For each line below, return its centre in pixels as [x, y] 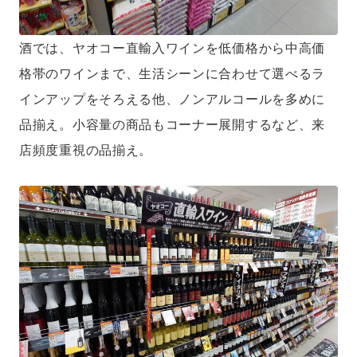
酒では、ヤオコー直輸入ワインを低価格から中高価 [173, 48]
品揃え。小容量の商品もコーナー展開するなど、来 [173, 124]
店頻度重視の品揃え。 [86, 150]
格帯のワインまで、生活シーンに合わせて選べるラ [173, 73]
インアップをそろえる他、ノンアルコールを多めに [173, 99]
